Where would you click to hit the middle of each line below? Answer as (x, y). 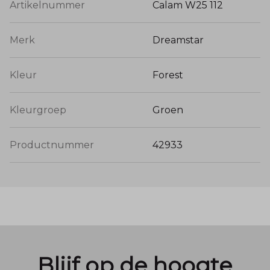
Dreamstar (178, 40)
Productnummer (52, 145)
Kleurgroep (38, 110)
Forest (168, 75)
